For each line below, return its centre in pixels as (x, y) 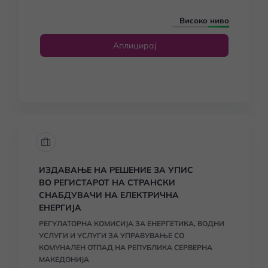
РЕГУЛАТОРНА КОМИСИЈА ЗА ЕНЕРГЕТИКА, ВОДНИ (132, 223)
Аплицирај (134, 45)
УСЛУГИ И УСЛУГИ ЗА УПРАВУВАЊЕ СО (112, 235)
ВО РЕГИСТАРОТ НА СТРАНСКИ (107, 182)
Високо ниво (204, 20)
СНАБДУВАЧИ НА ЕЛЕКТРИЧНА (109, 195)
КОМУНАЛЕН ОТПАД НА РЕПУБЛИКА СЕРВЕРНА (126, 247)
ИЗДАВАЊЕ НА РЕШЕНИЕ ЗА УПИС (116, 170)
